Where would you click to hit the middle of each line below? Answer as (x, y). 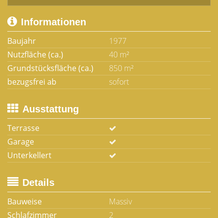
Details (38, 182)
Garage (21, 142)
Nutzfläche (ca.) (35, 54)
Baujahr (22, 41)
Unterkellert (29, 155)
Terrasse (23, 128)
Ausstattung (51, 109)
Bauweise (25, 201)
